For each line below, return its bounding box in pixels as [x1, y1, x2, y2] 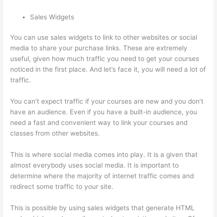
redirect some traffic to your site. [10, 183, 114, 190]
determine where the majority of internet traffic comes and [10, 172, 194, 180]
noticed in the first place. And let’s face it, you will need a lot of [10, 65, 206, 74]
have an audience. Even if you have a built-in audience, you [10, 108, 198, 116]
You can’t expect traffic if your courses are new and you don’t [10, 97, 204, 106]
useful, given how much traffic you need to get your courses [10, 55, 200, 63]
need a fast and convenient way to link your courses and [10, 119, 188, 127]
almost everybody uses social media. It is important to [10, 161, 179, 169]
